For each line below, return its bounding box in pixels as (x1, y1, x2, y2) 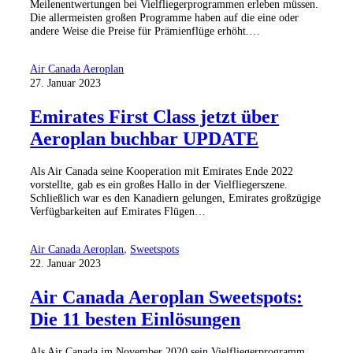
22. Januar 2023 (30, 256, 102, 269)
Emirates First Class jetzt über (30, 106, 280, 127)
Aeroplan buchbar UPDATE (30, 128, 259, 149)
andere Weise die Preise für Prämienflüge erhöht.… (30, 24, 261, 38)
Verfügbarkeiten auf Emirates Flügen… (30, 205, 206, 218)
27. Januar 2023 (30, 76, 102, 89)
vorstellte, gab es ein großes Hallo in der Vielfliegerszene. (30, 178, 288, 191)
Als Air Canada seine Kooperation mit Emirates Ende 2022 (30, 165, 294, 178)
